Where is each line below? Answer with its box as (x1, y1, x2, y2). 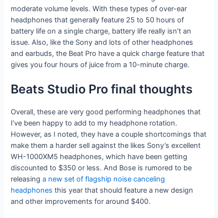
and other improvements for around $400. (11, 197, 153, 206)
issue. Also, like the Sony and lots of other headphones (11, 37, 194, 47)
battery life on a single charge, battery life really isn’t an (11, 26, 192, 36)
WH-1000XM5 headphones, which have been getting (11, 152, 188, 161)
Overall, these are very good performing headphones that (11, 107, 201, 116)
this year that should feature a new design (53, 185, 194, 195)
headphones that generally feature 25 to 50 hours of (11, 15, 184, 24)
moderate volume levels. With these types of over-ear (11, 4, 187, 13)
